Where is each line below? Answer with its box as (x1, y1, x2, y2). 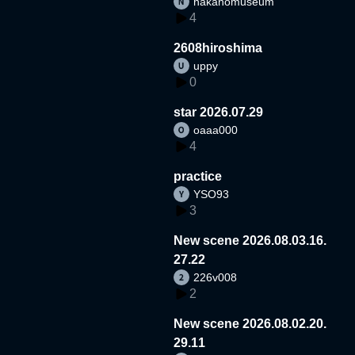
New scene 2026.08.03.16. (174, 233, 327, 247)
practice (174, 169, 223, 183)
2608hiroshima (174, 40, 263, 55)
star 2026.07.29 (174, 105, 264, 119)
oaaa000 (193, 123, 239, 136)
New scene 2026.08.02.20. (174, 316, 327, 330)
